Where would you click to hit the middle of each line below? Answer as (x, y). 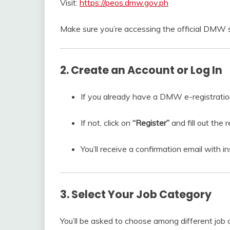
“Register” (151, 123)
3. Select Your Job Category (136, 195)
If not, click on (107, 123)
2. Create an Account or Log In (141, 70)
